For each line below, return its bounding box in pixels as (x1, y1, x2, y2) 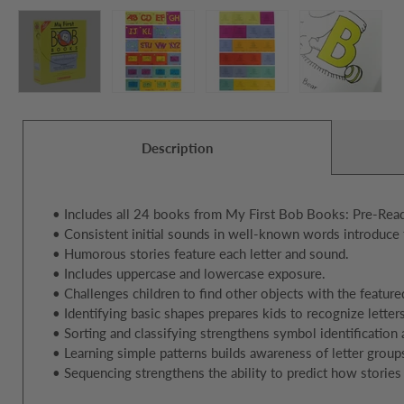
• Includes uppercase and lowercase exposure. (52, 265, 326, 282)
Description (141, 139, 213, 156)
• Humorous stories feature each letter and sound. (52, 245, 349, 262)
